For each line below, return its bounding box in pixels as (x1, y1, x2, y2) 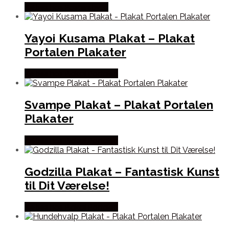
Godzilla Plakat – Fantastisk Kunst (25, 164, 219, 178)
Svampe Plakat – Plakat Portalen (25, 98, 213, 112)
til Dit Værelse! (25, 178, 109, 192)
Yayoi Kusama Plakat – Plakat (25, 31, 195, 45)
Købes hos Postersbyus (25, 2, 108, 12)
